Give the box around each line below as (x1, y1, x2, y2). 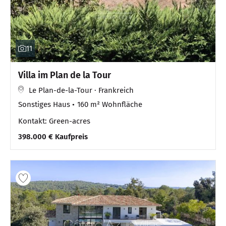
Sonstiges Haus (18, 99, 70, 109)
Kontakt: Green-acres (18, 116, 90, 126)
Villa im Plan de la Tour (18, 69, 111, 81)
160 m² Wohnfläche (77, 99, 142, 109)
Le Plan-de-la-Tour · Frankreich (29, 85, 134, 95)
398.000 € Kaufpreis (18, 132, 88, 141)
